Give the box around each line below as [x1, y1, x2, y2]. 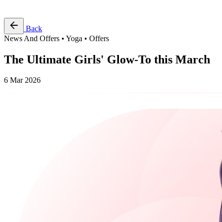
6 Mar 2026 [4, 76, 41, 85]
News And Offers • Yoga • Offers [4, 34, 109, 43]
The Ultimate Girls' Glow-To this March [4, 53, 210, 66]
